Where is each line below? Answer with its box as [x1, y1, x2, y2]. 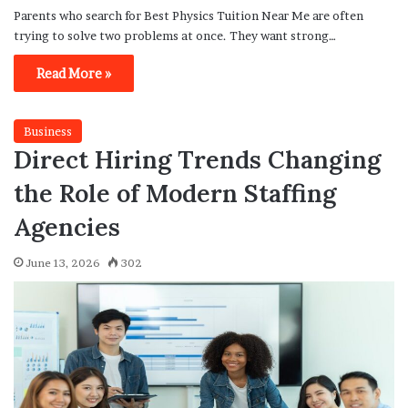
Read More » [36, 65, 111, 81]
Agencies [14, 210, 120, 242]
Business [24, 123, 72, 138]
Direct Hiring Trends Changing [14, 143, 381, 175]
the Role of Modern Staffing [14, 177, 336, 209]
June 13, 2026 [25, 255, 100, 270]
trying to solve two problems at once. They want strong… [14, 27, 336, 43]
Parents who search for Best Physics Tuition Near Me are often [14, 7, 363, 23]
